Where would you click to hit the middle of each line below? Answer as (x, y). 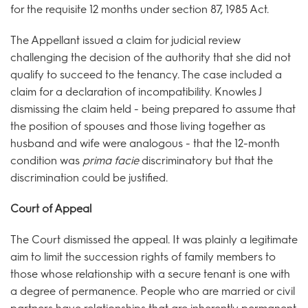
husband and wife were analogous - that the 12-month (145, 143)
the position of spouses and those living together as (138, 126)
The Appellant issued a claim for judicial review (125, 40)
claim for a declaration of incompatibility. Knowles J (136, 91)
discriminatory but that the (207, 160)
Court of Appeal (51, 208)
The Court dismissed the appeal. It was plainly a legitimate (154, 239)
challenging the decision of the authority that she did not (151, 57)
